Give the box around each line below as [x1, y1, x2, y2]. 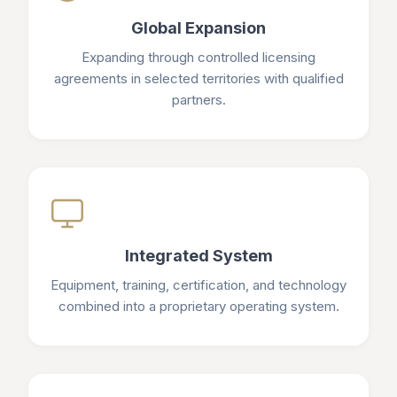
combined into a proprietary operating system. [58, 298, 339, 315]
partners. [171, 91, 226, 108]
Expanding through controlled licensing [82, 49, 315, 66]
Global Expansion [131, 19, 266, 37]
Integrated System [124, 246, 273, 265]
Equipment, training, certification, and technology [51, 276, 346, 293]
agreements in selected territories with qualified [53, 70, 344, 87]
